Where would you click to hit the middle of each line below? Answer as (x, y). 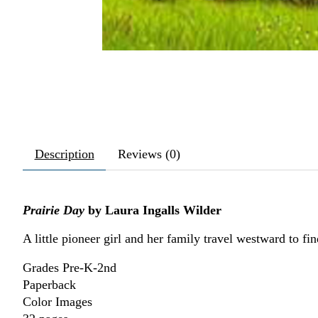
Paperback (49, 284)
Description (64, 154)
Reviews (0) (149, 154)
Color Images (57, 301)
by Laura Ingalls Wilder (155, 210)
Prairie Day (54, 210)
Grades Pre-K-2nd (70, 267)
